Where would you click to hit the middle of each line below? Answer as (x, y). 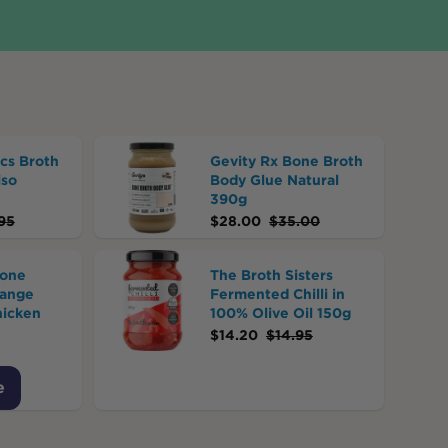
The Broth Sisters (271, 274)
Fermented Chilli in (277, 293)
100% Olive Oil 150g (280, 312)
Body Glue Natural (274, 180)
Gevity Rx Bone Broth (286, 161)
